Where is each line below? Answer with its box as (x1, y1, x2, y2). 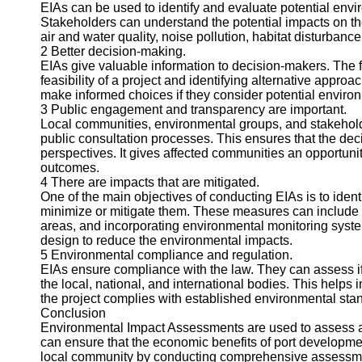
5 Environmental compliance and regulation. (40, 248, 293, 262)
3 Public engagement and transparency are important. (40, 103, 347, 116)
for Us (34, 66, 68, 80)
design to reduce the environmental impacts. (40, 234, 293, 247)
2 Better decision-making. (40, 44, 186, 58)
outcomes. (40, 161, 99, 175)
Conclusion (40, 306, 106, 320)
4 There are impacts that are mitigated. (40, 175, 259, 189)
